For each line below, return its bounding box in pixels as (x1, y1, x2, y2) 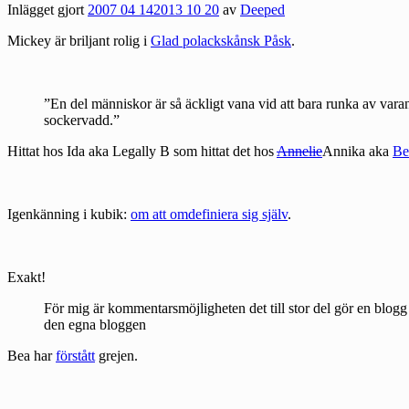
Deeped (240, 2, 285, 18)
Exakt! (7, 269, 46, 286)
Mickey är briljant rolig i (7, 33, 151, 49)
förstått (56, 348, 95, 364)
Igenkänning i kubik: (7, 206, 131, 223)
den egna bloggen (44, 317, 146, 333)
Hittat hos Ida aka (7, 143, 112, 160)
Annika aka (322, 143, 393, 160)
